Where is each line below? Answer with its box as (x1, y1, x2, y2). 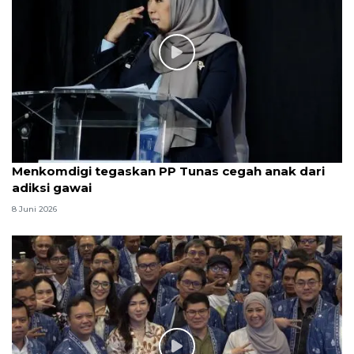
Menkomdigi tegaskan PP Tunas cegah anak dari (12, 163, 325, 179)
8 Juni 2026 (12, 204, 57, 215)
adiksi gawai (12, 179, 92, 195)
